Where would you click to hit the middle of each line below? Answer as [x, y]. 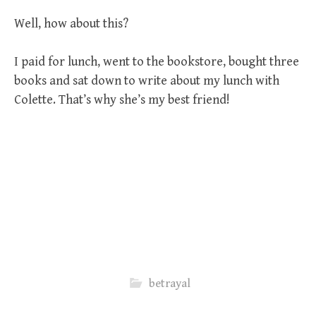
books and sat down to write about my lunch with [147, 81]
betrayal [169, 283]
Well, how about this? [71, 24]
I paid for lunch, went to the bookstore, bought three [157, 62]
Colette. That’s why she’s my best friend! [122, 100]
